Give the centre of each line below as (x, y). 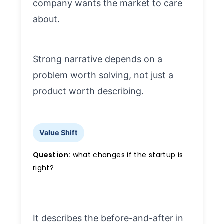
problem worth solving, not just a (103, 75)
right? (44, 168)
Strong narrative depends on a (98, 59)
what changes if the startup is (127, 155)
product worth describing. (88, 91)
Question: (52, 155)
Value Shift (58, 133)
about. (46, 19)
